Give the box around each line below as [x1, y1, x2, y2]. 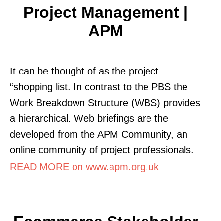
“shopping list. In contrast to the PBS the [10, 81, 187, 92]
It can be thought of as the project [10, 65, 158, 76]
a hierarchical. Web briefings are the [10, 112, 168, 124]
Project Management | [23, 3, 188, 21]
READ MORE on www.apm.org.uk [10, 161, 159, 172]
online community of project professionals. [10, 144, 194, 155]
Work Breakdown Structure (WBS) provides [10, 97, 200, 108]
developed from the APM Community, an [10, 128, 187, 140]
